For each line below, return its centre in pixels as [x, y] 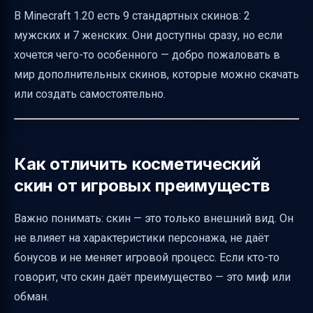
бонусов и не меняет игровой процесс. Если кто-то [147, 257]
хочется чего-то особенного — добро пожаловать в [147, 55]
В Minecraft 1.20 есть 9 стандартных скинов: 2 [132, 16]
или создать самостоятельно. [90, 94]
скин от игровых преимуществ [142, 185]
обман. [31, 297]
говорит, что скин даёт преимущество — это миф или [152, 277]
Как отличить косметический [137, 164]
